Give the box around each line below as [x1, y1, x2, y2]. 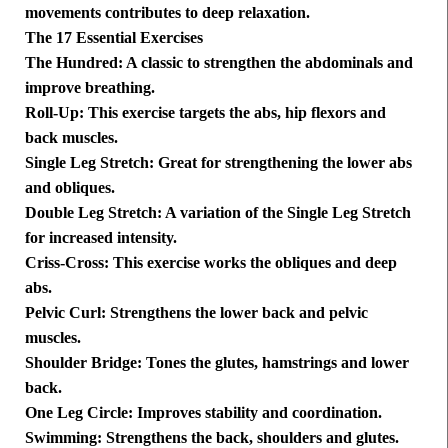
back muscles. [25, 129, 118, 147]
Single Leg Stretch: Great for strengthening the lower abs [25, 154, 412, 172]
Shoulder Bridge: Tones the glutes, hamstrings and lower [25, 354, 409, 372]
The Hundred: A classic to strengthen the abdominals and [25, 54, 413, 72]
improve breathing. [25, 79, 155, 97]
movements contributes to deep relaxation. [25, 4, 310, 22]
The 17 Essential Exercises [25, 29, 203, 47]
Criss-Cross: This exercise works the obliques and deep [25, 254, 397, 272]
